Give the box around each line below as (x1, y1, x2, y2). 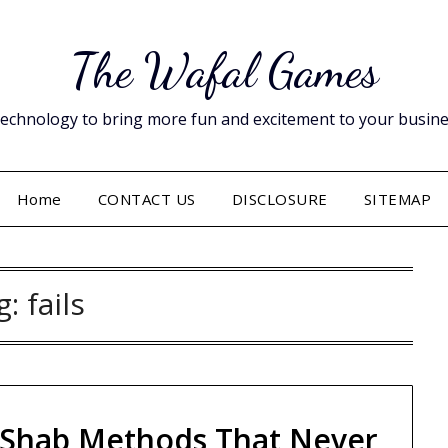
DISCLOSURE (231, 189, 328, 209)
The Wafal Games (69, 42, 379, 99)
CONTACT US (97, 189, 196, 209)
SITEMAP (363, 189, 432, 209)
